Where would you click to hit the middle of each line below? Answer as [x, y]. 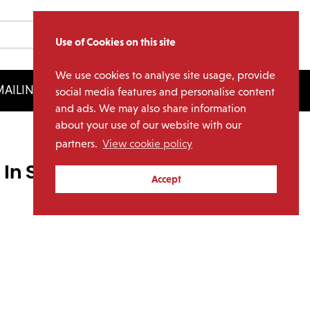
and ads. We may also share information [151, 108]
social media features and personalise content [165, 92]
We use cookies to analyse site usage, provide [165, 75]
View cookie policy [148, 144]
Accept [166, 180]
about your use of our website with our [148, 125]
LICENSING [182, 90]
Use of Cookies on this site [116, 42]
